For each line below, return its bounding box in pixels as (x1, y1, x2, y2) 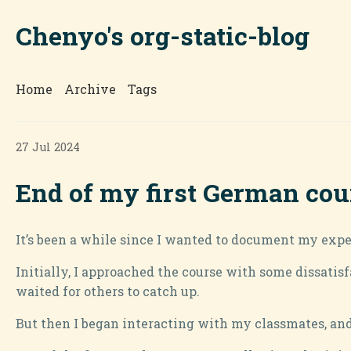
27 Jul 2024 (16, 139, 80, 154)
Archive (64, 80, 116, 97)
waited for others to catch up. (16, 282, 200, 299)
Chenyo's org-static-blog (16, 19, 309, 52)
